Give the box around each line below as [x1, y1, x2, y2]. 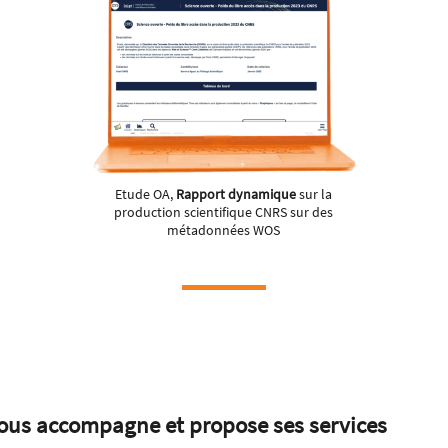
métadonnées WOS [167, 221, 281, 240]
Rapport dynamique [176, 185, 297, 204]
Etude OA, [115, 185, 177, 204]
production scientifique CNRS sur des [114, 203, 334, 222]
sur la [296, 185, 333, 204]
